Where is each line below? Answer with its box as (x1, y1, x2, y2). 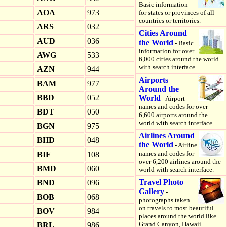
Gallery (139, 187, 164, 196)
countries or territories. (139, 17, 201, 24)
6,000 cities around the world (139, 55, 219, 63)
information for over (139, 47, 194, 55)
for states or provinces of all (139, 9, 214, 16)
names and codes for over (139, 103, 208, 110)
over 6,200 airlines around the (139, 158, 221, 165)
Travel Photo (139, 178, 183, 186)
